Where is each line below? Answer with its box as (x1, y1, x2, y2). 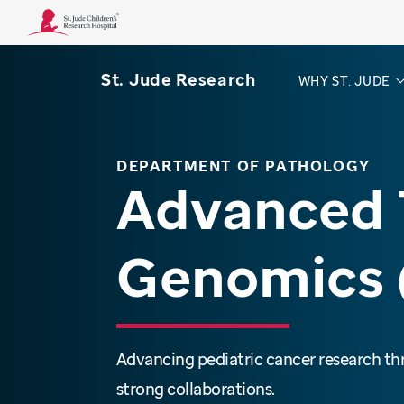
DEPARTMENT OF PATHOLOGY (115, 155, 371, 176)
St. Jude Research (100, 69, 256, 91)
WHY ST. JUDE (298, 72, 390, 89)
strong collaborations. (115, 377, 279, 399)
